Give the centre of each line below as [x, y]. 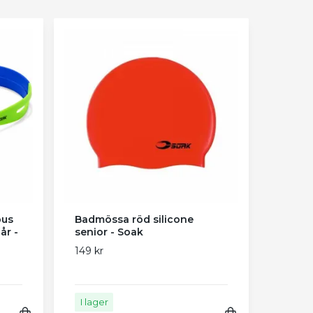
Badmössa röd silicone [134, 219]
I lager [94, 302]
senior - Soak [109, 232]
